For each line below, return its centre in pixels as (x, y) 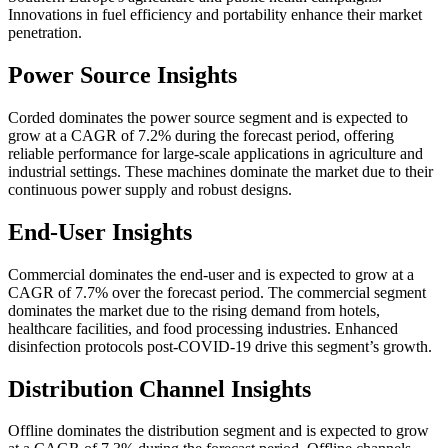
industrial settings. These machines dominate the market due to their (220, 171)
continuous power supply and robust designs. (150, 189)
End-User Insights (100, 231)
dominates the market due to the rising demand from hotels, (194, 310)
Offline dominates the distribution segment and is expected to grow (218, 431)
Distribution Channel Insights (159, 388)
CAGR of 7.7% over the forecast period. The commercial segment (217, 292)
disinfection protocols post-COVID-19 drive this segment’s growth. (220, 346)
